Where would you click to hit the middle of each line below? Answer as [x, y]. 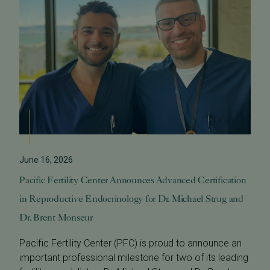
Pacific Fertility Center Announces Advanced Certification [133, 180]
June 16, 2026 [46, 159]
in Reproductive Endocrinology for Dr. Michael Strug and [131, 198]
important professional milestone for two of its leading [134, 257]
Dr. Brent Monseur [56, 217]
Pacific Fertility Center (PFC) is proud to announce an [130, 243]
